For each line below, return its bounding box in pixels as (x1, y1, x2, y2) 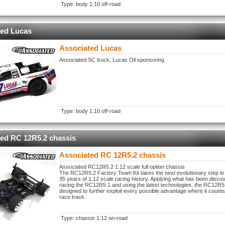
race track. (59, 194, 86, 200)
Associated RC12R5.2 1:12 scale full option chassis (59, 164, 185, 170)
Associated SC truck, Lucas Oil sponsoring (59, 57, 164, 63)
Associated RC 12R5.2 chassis (59, 151, 166, 159)
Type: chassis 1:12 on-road (61, 215, 128, 221)
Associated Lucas (59, 44, 122, 52)
